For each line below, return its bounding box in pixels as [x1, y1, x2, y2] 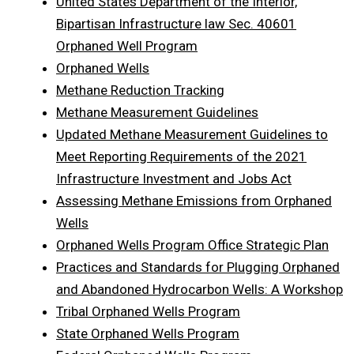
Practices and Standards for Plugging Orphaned [56, 258, 340, 275]
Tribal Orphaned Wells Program [56, 303, 240, 319]
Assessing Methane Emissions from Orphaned [56, 192, 332, 209]
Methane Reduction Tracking [56, 81, 224, 98]
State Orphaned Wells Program [56, 325, 239, 341]
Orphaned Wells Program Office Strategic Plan [56, 236, 329, 253]
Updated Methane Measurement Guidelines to [56, 126, 328, 142]
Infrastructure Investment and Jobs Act [56, 170, 292, 186]
